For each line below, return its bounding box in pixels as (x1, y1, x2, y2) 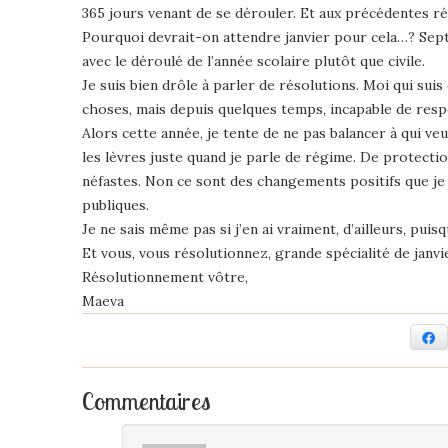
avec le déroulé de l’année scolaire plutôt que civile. (82, 51, 425, 70)
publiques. (82, 195, 149, 214)
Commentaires (82, 385, 210, 416)
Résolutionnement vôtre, (82, 267, 248, 286)
